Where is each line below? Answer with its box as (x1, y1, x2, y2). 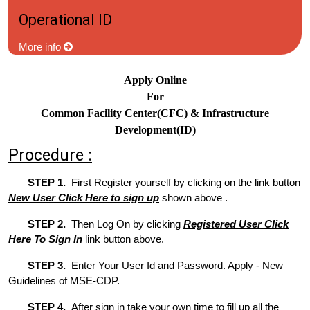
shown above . (162, 192, 228, 203)
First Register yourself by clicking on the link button (66, 176, 300, 188)
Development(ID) (114, 124, 196, 136)
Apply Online (123, 74, 187, 86)
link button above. (85, 233, 164, 245)
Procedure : (8, 145, 92, 165)
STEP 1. (28, 176, 66, 188)
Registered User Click (183, 218, 289, 230)
